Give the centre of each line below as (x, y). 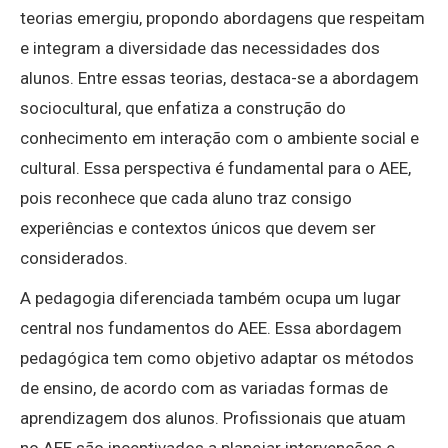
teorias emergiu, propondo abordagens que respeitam (222, 18)
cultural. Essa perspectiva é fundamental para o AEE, (215, 168)
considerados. (74, 258)
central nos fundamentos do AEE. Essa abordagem (211, 328)
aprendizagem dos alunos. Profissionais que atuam (213, 418)
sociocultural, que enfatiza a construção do (183, 108)
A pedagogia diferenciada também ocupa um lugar (210, 298)
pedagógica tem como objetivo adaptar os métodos (217, 358)
